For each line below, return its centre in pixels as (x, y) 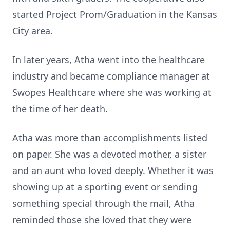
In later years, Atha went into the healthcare (109, 60)
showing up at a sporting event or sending (105, 187)
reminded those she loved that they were (102, 220)
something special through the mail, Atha (103, 203)
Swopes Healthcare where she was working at (112, 92)
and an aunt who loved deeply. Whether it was (113, 170)
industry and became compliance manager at (111, 76)
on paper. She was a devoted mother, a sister (109, 154)
